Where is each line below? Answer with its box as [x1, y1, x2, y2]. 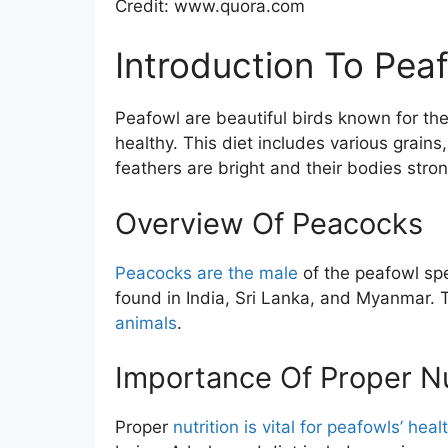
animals [114, 312, 177, 333]
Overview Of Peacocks [114, 205, 423, 241]
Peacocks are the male [114, 262, 298, 283]
